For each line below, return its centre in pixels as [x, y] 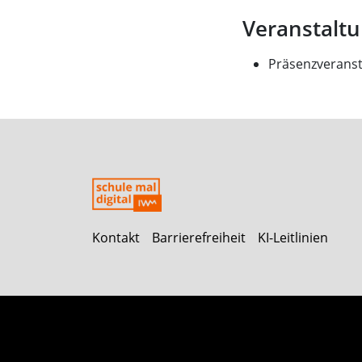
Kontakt [116, 238]
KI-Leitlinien [293, 238]
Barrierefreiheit [199, 238]
